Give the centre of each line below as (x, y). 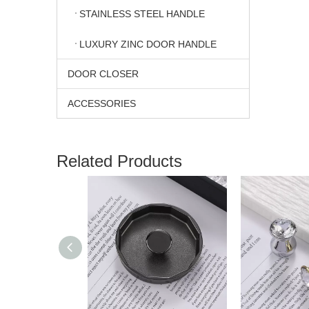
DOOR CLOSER (103, 73)
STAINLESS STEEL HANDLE (142, 14)
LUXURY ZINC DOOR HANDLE (148, 44)
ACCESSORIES (102, 103)
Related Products (119, 161)
